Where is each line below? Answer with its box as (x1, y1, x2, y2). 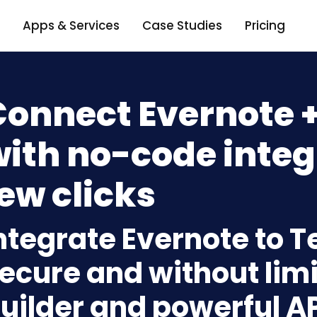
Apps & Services (22, 16, 120, 34)
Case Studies (142, 16, 222, 34)
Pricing (244, 16, 285, 34)
